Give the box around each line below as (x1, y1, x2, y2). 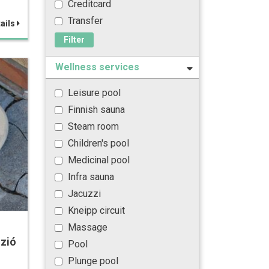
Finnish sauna (65, 104, 125, 115)
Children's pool (65, 138, 129, 149)
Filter (64, 35, 85, 44)
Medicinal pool (65, 154, 130, 166)
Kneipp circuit (65, 205, 125, 216)
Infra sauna (65, 171, 114, 183)
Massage (65, 222, 107, 233)
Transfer (65, 15, 103, 26)
